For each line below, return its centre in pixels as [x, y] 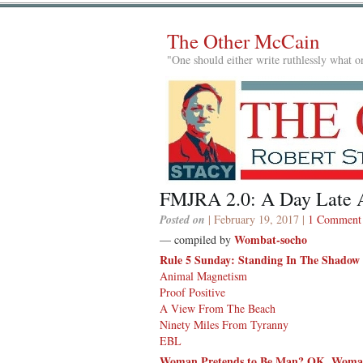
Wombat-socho [271, 239]
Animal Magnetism [203, 275]
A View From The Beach [218, 308]
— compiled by [197, 239]
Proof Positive [192, 292]
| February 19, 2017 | [256, 219]
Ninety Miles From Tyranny [224, 324]
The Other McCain [243, 41]
